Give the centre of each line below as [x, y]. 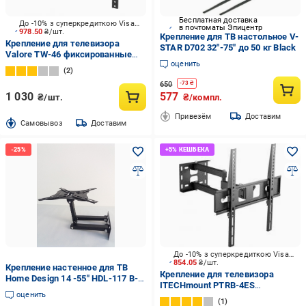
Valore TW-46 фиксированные [69, 54]
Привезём [193, 116]
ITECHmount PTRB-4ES [207, 285]
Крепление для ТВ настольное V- [229, 37]
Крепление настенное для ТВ [67, 267]
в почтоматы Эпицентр [220, 28]
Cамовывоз [42, 123]
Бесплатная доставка [218, 20]
